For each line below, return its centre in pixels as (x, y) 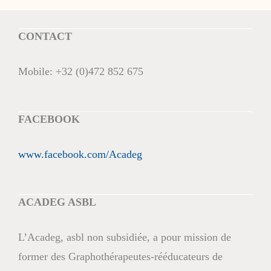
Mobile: (37, 72)
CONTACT (45, 37)
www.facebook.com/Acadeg (80, 155)
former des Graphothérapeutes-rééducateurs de (120, 257)
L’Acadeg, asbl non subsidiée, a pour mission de (125, 237)
